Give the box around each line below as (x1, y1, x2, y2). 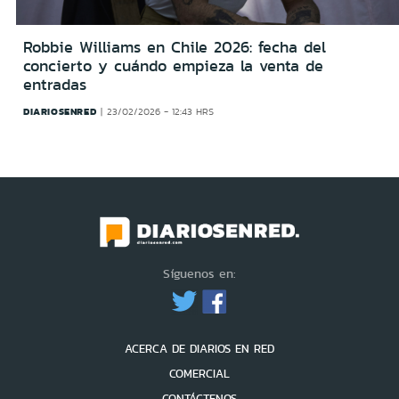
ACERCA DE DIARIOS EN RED (125, 340, 274, 358)
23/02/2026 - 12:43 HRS (106, 105, 214, 119)
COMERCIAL (169, 365, 230, 383)
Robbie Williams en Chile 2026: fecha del (23, 36, 326, 60)
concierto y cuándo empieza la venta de (23, 54, 323, 78)
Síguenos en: (163, 265, 236, 283)
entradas (23, 73, 86, 97)
